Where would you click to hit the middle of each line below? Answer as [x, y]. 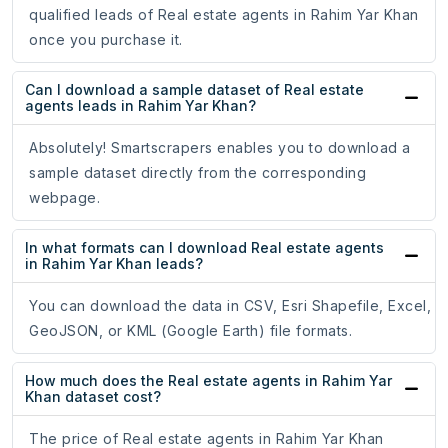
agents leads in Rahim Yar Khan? [140, 106]
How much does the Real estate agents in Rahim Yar [208, 381]
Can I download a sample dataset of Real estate [194, 90]
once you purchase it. [106, 40]
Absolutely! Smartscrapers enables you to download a [220, 148]
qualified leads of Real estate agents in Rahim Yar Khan [224, 15]
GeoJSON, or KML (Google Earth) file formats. [190, 331]
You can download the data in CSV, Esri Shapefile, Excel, [230, 306]
